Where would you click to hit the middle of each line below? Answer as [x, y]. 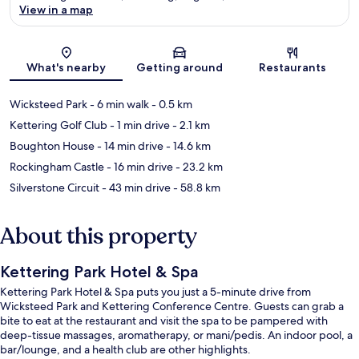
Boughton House [52, 145]
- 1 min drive [139, 125]
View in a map [56, 9]
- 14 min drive [129, 145]
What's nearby [67, 67]
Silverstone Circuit [54, 187]
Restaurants [293, 67]
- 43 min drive [135, 187]
